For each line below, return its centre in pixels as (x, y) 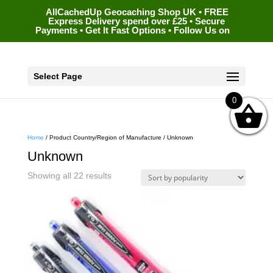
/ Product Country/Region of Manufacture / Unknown (118, 137)
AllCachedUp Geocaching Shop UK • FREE (137, 12)
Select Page (58, 76)
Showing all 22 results (69, 175)
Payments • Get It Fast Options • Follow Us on (132, 30)
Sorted (123, 175)
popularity (129, 199)
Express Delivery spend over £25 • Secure (136, 21)
